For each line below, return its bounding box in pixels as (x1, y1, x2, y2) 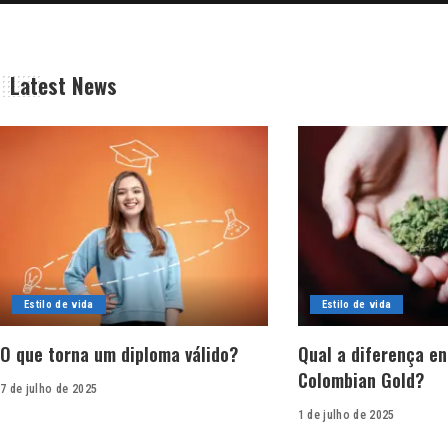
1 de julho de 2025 (297, 408, 395, 423)
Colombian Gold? (297, 367, 424, 394)
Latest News (10, 68, 117, 101)
